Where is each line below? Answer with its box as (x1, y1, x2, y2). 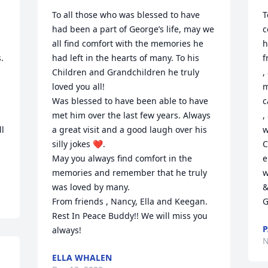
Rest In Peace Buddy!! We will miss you (52, 210, 208, 221)
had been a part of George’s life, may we (52, 23, 215, 35)
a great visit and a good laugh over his (52, 124, 208, 135)
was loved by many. (52, 181, 130, 193)
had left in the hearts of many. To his (52, 52, 200, 63)
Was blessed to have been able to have (52, 95, 209, 106)
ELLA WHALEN (52, 252, 112, 263)
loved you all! (52, 81, 105, 92)
